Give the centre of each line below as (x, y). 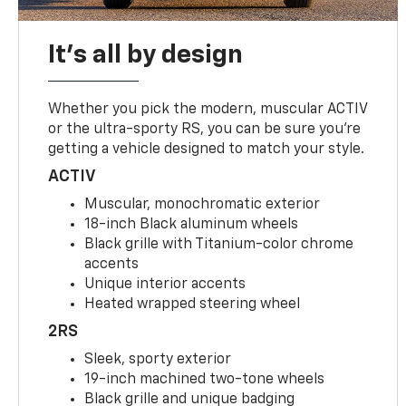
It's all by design (146, 55)
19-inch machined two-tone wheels (205, 379)
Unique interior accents (165, 284)
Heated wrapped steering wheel (193, 304)
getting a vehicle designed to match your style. (207, 149)
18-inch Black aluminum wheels (192, 224)
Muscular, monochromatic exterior (203, 204)
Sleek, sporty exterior (158, 359)
